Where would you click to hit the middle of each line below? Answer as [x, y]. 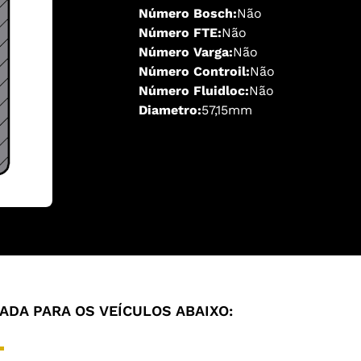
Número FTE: [180, 33]
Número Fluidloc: [194, 91]
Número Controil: [194, 71]
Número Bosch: [188, 13]
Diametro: [170, 110]
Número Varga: [186, 52]
